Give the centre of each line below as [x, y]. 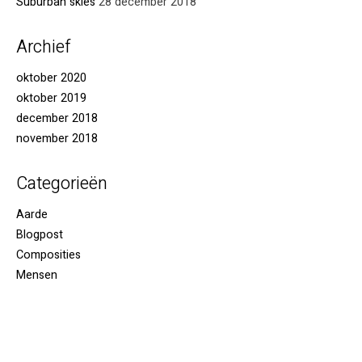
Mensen [37, 275]
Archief [43, 46]
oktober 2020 [51, 78]
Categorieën [62, 183]
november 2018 [57, 138]
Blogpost [40, 234]
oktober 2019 [51, 98]
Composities [48, 255]
